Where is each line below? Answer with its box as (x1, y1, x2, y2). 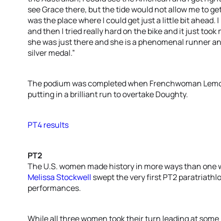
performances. (28, 183, 81, 193)
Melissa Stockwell (28, 172, 91, 183)
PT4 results (28, 119, 69, 130)
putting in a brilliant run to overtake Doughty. (28, 89, 188, 100)
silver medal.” (28, 47, 75, 58)
